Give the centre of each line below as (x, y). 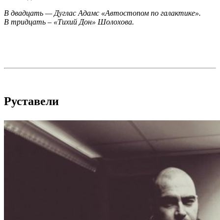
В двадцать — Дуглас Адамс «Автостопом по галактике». (102, 13)
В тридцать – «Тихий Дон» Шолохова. (69, 22)
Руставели (31, 101)
